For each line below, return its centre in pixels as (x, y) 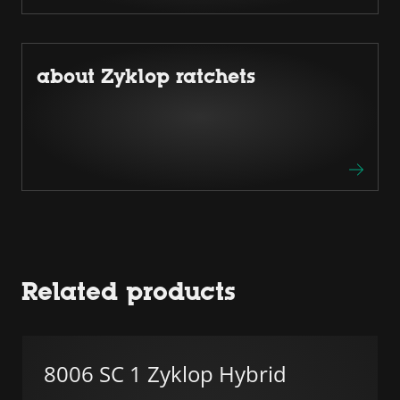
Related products (129, 291)
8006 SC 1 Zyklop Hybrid (165, 373)
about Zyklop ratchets (146, 76)
